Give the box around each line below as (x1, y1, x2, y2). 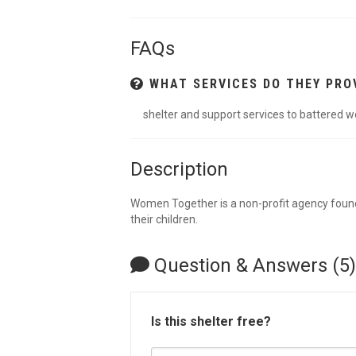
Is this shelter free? (151, 314, 271, 329)
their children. (130, 213, 198, 226)
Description (130, 158, 228, 180)
